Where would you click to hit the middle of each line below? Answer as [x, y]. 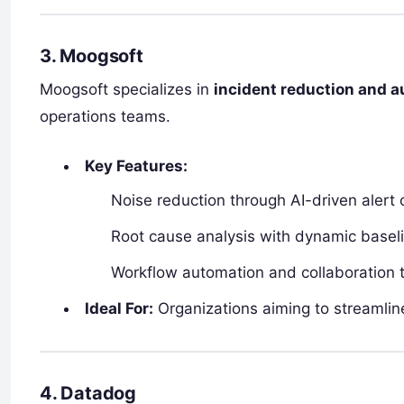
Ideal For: [119, 308]
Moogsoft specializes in [127, 89]
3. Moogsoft [92, 55]
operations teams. [105, 116]
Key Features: [137, 165]
